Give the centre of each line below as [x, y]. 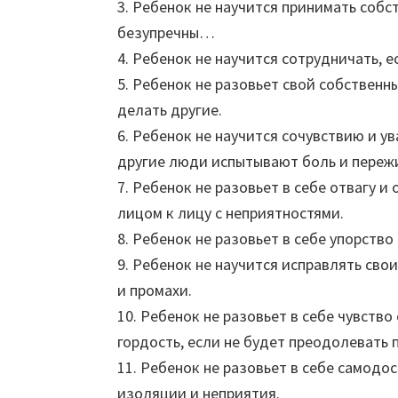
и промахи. [155, 290]
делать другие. [170, 110]
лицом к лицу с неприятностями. [231, 213]
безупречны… [166, 32]
